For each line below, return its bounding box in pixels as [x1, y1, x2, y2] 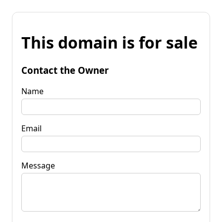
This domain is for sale [21, 32, 198, 54]
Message [21, 160, 55, 171]
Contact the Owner [21, 63, 109, 76]
